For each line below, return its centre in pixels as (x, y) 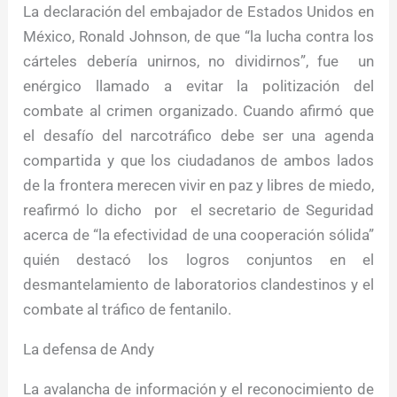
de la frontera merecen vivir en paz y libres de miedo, (198, 186)
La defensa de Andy (89, 350)
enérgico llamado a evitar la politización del (198, 86)
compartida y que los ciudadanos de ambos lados (198, 161)
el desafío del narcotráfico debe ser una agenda (198, 136)
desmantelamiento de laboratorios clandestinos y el (198, 285)
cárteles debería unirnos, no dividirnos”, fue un (198, 62)
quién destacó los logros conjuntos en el (198, 260)
